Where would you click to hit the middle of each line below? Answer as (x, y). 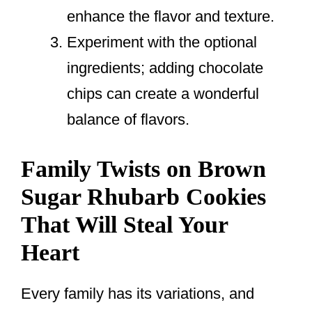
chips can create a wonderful (163, 94)
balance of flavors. (128, 120)
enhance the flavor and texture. (171, 17)
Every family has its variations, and (138, 294)
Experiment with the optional (162, 42)
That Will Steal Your (124, 225)
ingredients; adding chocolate (165, 68)
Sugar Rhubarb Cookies (143, 197)
